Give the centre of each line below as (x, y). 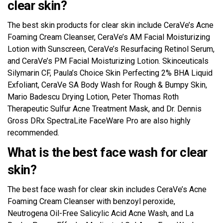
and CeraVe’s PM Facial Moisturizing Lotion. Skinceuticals (108, 61)
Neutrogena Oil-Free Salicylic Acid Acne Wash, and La (101, 213)
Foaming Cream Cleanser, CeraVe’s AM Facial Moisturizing (109, 37)
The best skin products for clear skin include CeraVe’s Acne (111, 25)
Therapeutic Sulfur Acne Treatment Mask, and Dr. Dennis (105, 109)
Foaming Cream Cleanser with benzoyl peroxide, (91, 201)
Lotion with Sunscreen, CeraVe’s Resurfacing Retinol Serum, (111, 49)
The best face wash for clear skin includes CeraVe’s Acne (107, 189)
